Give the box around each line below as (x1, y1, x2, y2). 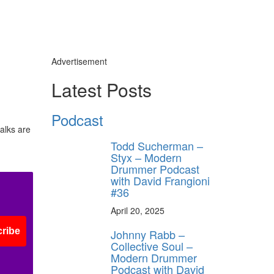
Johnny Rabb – (111, 226, 185, 242)
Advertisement (51, 54, 107, 67)
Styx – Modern (111, 149, 182, 165)
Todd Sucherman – (111, 137, 203, 154)
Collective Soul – (111, 237, 193, 254)
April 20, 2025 (111, 204, 165, 217)
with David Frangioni (111, 172, 210, 188)
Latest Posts (51, 76, 152, 103)
